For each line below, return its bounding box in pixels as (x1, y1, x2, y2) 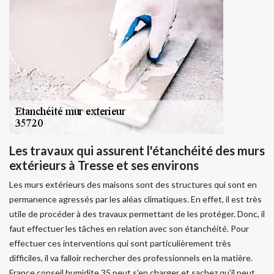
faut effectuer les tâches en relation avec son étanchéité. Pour (9, 223, 249, 234)
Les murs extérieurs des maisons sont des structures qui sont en (9, 179, 257, 190)
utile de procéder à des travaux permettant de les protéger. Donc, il (9, 209, 265, 220)
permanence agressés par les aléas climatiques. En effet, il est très (9, 194, 262, 205)
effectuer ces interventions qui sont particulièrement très (9, 238, 231, 249)
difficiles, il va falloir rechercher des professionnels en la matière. (9, 253, 253, 264)
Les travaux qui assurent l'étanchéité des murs (9, 143, 265, 158)
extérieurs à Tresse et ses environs (9, 158, 199, 173)
